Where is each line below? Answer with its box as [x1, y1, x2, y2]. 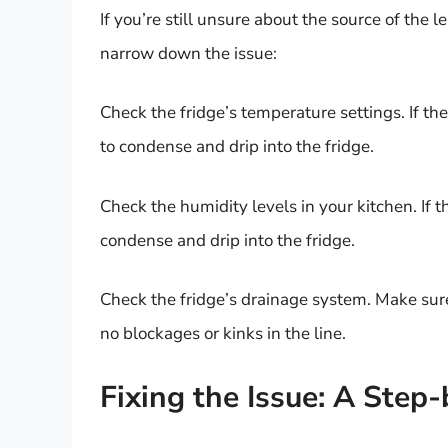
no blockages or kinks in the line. [100, 322, 346, 346]
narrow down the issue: [100, 41, 277, 65]
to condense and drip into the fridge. [100, 135, 374, 159]
